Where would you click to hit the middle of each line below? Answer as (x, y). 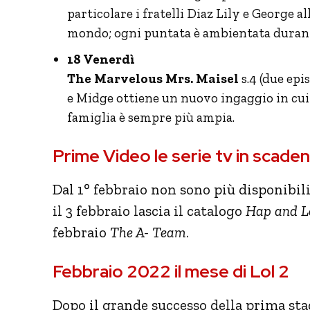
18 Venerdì (101, 59)
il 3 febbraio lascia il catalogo (149, 210)
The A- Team (148, 232)
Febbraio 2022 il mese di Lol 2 (171, 271)
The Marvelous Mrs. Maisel (153, 78)
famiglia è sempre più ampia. (151, 117)
